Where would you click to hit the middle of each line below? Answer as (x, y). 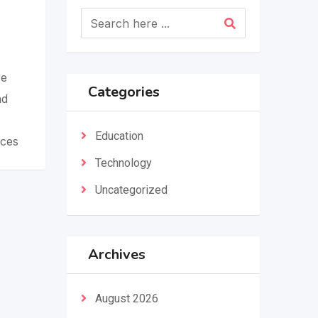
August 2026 (126, 298)
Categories (124, 92)
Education (119, 136)
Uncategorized (131, 190)
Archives (116, 254)
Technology (123, 163)
